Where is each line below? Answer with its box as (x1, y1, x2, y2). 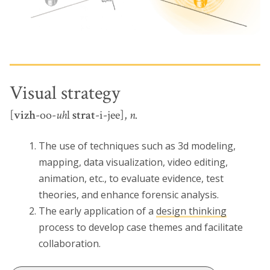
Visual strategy (10, 80, 120, 105)
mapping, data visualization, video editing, (39, 155, 228, 169)
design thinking (156, 204, 227, 218)
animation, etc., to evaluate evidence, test (39, 171, 224, 185)
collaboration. (39, 236, 101, 250)
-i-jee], (95, 107, 130, 123)
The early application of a (39, 204, 156, 218)
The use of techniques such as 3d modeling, (39, 139, 236, 152)
